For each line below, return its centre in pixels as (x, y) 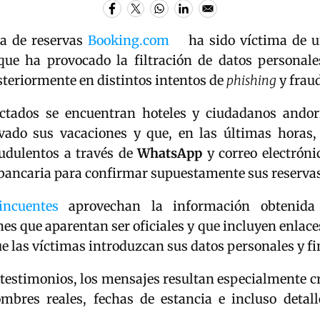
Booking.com (129, 40)
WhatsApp (170, 153)
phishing (251, 80)
